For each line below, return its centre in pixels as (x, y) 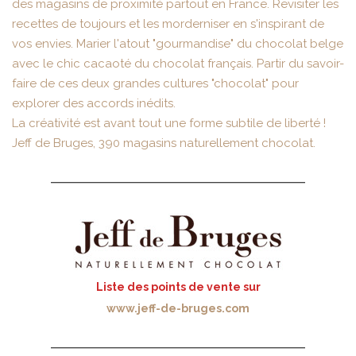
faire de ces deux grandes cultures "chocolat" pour (155, 84)
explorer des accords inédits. (94, 104)
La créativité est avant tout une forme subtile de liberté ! (169, 124)
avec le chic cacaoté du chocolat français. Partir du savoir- (178, 64)
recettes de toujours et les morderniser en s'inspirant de (168, 24)
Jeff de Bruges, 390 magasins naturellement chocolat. (164, 143)
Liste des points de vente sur (178, 287)
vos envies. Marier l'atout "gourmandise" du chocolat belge (178, 44)
